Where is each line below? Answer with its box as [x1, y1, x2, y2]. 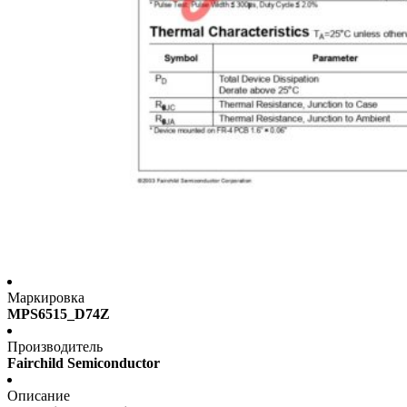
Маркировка [7, 290, 84, 306]
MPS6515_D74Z [7, 306, 110, 323]
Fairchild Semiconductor [7, 355, 160, 372]
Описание [7, 388, 70, 404]
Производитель [7, 339, 103, 355]
